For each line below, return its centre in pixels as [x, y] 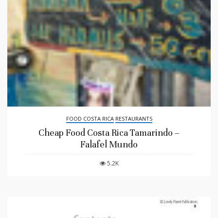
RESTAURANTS [134, 119]
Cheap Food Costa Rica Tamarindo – [109, 133]
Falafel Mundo [109, 145]
